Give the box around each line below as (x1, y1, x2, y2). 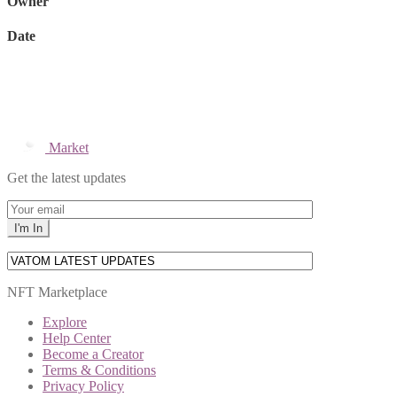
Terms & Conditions (43, 362, 156, 378)
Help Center (43, 331, 111, 346)
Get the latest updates (7, 170, 126, 186)
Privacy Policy (43, 378, 124, 394)
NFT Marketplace (7, 284, 107, 300)
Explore (43, 315, 87, 331)
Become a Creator (43, 346, 144, 362)
